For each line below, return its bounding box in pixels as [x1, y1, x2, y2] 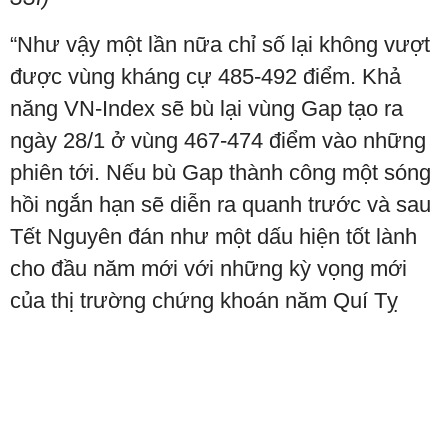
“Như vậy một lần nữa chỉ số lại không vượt [10, 32, 430, 57]
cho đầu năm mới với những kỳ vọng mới [10, 256, 407, 281]
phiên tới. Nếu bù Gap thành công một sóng [10, 160, 431, 185]
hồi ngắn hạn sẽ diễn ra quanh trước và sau [10, 192, 431, 217]
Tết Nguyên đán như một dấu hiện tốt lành [10, 224, 417, 249]
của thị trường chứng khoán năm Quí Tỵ [10, 288, 398, 313]
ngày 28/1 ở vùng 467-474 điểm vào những [10, 128, 426, 153]
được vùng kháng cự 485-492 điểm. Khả [10, 64, 401, 89]
